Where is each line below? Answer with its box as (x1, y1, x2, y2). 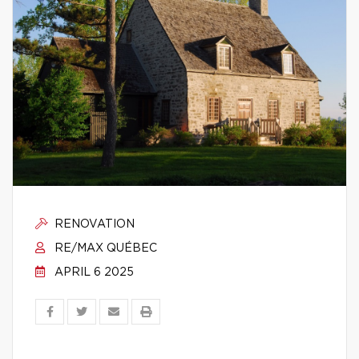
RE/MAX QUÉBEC (51, 243, 157, 254)
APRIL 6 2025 (51, 267, 134, 278)
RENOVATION (51, 219, 135, 230)
